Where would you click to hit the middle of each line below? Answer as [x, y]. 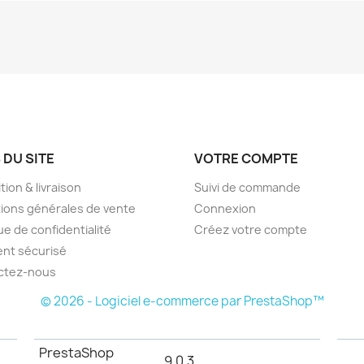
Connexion [225, 208]
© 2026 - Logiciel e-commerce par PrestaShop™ [182, 301]
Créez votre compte [251, 229]
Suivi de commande [247, 187]
